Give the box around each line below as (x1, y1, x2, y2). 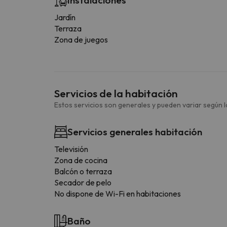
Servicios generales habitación (67, 125, 202, 138)
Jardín (54, 12, 75, 22)
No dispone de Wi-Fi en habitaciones (54, 188, 181, 199)
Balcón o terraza (54, 166, 112, 176)
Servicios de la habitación (54, 86, 178, 100)
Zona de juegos (54, 34, 108, 45)
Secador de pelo (54, 177, 111, 187)
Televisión (54, 143, 88, 154)
